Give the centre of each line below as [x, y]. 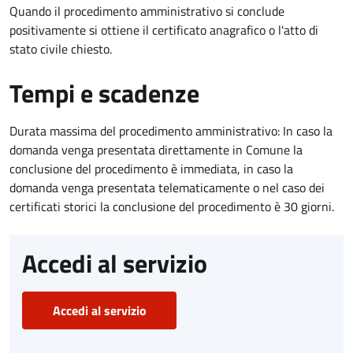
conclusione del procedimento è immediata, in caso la [151, 168]
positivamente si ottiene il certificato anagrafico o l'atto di [164, 30]
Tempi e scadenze [104, 93]
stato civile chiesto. [61, 48]
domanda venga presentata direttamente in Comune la [156, 149]
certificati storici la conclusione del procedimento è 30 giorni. [172, 206]
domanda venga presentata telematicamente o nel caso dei [167, 187]
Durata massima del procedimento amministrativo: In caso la [171, 130]
